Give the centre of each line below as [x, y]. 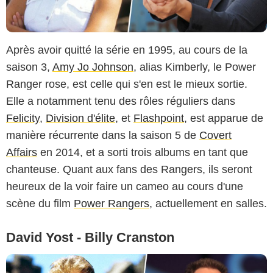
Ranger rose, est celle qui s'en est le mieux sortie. [127, 84]
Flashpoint [159, 119]
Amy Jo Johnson [93, 67]
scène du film [40, 204]
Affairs [22, 153]
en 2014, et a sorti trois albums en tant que [143, 153]
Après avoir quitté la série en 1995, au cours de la [127, 50]
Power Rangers [112, 204]
